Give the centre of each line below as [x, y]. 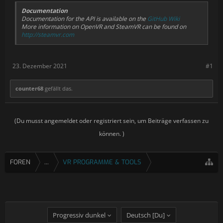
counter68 [29, 88]
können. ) [111, 133]
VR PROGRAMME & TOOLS [102, 162]
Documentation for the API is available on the [84, 18]
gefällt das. [58, 88]
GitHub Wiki [164, 18]
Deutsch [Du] [145, 215]
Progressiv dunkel [79, 215]
